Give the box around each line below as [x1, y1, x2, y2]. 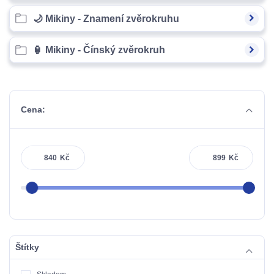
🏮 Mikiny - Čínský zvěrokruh [32, 45, 165, 56]
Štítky [15, 242, 39, 253]
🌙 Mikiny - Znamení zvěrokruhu [32, 13, 179, 24]
